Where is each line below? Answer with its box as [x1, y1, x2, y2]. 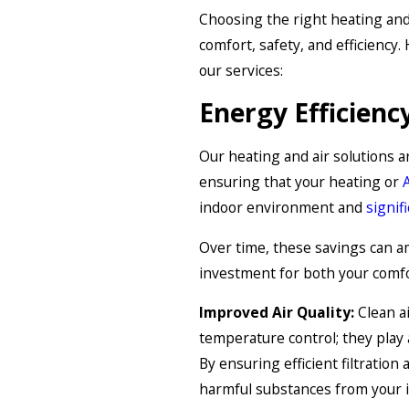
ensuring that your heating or [199, 171, 403, 192]
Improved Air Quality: [199, 302, 354, 323]
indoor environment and [199, 196, 366, 217]
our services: [199, 59, 283, 80]
